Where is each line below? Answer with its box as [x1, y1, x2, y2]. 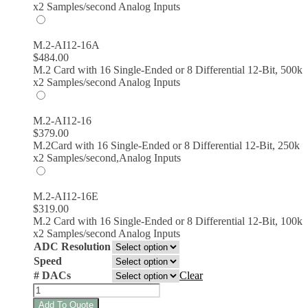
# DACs [34, 269, 71, 281]
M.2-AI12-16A [33, 38, 100, 51]
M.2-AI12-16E [33, 190, 98, 202]
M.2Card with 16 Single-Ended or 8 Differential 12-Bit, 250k [33, 139, 300, 151]
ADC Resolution [34, 240, 111, 252]
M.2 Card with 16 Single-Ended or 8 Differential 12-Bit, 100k [33, 214, 302, 227]
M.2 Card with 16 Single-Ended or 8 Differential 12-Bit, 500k [33, 63, 302, 76]
